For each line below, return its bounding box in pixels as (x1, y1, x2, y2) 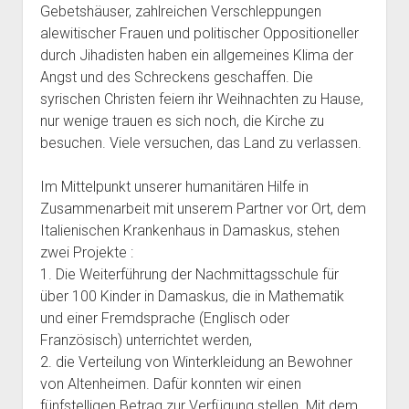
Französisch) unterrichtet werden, (39, 331, 252, 349)
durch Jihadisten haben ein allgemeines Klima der (39, 47, 353, 64)
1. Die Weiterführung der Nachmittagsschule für (39, 266, 339, 283)
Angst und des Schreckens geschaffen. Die (39, 68, 313, 86)
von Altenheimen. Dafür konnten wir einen (39, 375, 301, 393)
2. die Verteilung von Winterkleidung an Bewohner (39, 353, 352, 371)
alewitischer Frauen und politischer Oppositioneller (39, 25, 359, 42)
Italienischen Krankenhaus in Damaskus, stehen (39, 222, 340, 239)
